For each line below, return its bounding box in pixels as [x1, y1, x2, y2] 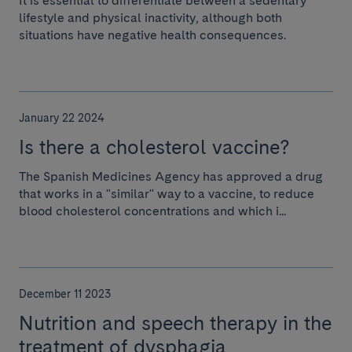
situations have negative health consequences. [19, 27, 289, 42]
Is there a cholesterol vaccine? [19, 135, 290, 159]
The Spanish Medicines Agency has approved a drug [19, 169, 323, 184]
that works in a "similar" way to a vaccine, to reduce [19, 186, 314, 201]
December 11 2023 [19, 288, 111, 300]
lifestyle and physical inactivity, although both [19, 10, 282, 25]
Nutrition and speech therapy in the [19, 311, 332, 335]
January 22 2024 [19, 112, 104, 124]
